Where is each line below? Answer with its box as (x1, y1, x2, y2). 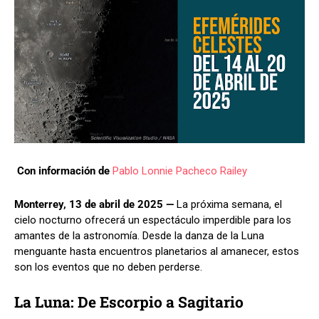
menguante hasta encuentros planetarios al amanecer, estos (14, 244, 299, 258)
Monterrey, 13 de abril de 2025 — (14, 197, 174, 211)
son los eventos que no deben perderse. (14, 260, 202, 273)
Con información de (17, 164, 113, 177)
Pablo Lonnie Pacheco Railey (113, 164, 247, 177)
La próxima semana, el (174, 197, 282, 211)
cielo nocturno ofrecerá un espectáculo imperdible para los (14, 213, 291, 226)
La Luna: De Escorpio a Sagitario (14, 291, 244, 312)
